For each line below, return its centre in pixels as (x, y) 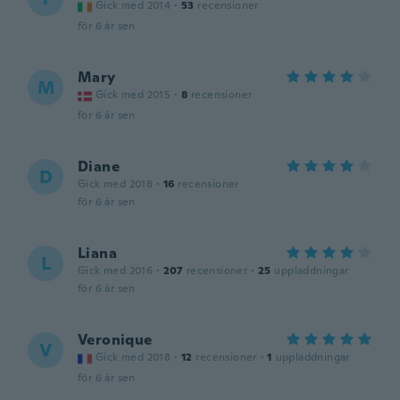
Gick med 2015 (133, 95)
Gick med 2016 (116, 271)
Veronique (115, 340)
